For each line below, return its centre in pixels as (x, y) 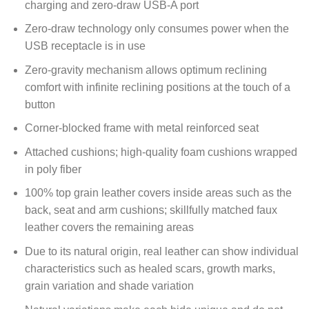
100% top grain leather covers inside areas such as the (158, 193)
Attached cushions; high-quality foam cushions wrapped (161, 152)
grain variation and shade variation (109, 286)
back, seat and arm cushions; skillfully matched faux (151, 210)
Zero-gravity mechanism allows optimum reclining (146, 70)
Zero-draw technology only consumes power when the (157, 29)
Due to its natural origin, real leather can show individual (161, 252)
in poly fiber (53, 169)
